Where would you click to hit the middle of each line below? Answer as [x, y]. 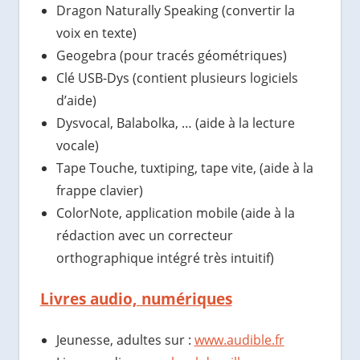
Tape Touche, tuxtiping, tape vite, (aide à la [184, 168]
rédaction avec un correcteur [144, 236]
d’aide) [76, 101]
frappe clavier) [99, 191]
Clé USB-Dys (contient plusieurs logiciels [177, 78]
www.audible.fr [239, 340]
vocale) [77, 146]
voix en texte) [96, 33]
